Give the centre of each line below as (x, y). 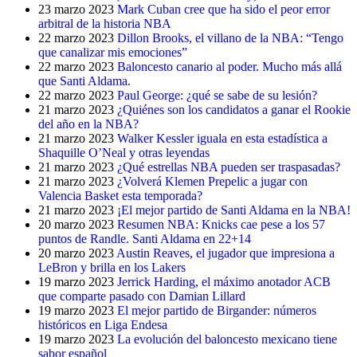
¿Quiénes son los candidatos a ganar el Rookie (234, 110)
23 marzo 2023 (76, 9)
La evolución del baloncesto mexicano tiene (227, 339)
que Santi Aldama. (84, 81)
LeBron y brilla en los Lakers (112, 267)
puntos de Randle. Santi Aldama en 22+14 (145, 239)
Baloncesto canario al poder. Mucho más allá (229, 67)
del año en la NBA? (88, 124)
